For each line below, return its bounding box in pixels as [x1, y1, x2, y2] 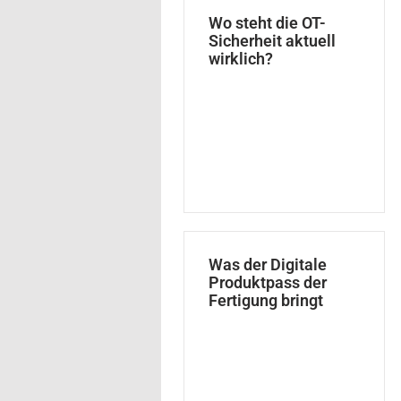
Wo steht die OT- [209, 13, 326, 32]
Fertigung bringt [209, 290, 323, 310]
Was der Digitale [209, 254, 327, 274]
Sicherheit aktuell [209, 30, 336, 50]
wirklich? [209, 48, 273, 68]
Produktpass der [209, 272, 327, 292]
